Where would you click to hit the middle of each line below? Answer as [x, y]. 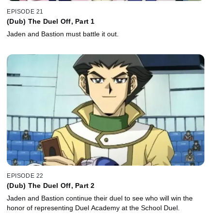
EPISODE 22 [25, 176]
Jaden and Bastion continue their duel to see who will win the [100, 198]
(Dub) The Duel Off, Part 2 [51, 186]
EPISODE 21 [25, 11]
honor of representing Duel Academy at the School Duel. [93, 208]
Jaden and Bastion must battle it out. [63, 34]
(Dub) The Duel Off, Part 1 [51, 21]
